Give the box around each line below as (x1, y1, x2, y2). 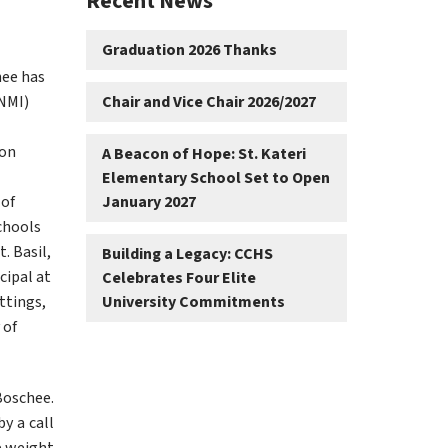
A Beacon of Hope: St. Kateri (101, 143, 306, 165)
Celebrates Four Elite (101, 267, 256, 289)
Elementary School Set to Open (101, 167, 330, 189)
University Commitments (101, 291, 285, 313)
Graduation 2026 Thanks (101, 39, 277, 61)
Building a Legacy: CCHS (101, 243, 273, 265)
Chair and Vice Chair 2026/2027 (101, 91, 316, 113)
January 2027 (101, 191, 196, 213)
